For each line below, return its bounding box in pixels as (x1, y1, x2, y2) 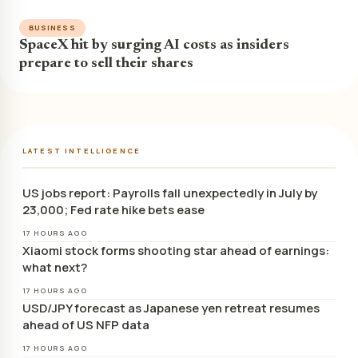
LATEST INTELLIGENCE (22, 145, 141, 157)
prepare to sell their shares (19, 57, 193, 72)
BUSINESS (29, 22, 76, 34)
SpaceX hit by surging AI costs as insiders (19, 38, 289, 54)
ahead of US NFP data (22, 316, 149, 334)
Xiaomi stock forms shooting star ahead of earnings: (22, 242, 329, 260)
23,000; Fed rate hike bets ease (22, 201, 205, 219)
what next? (22, 259, 87, 276)
